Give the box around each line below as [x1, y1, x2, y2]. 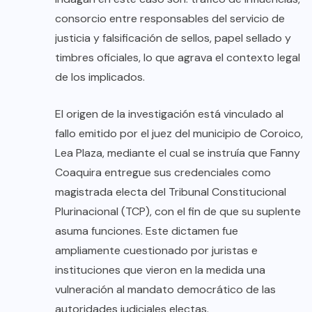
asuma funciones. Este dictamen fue [55, 224, 238, 239]
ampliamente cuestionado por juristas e [55, 243, 258, 258]
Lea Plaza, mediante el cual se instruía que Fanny [55, 146, 300, 161]
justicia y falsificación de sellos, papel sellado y [55, 31, 291, 46]
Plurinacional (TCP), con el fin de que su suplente [55, 204, 301, 219]
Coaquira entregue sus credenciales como [55, 165, 271, 180]
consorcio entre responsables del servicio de [55, 11, 285, 26]
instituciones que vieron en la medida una [55, 263, 265, 278]
